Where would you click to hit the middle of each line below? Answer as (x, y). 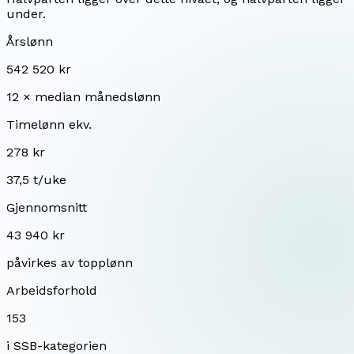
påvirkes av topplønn (70, 262)
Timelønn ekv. (49, 124)
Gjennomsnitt (47, 207)
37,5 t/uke (36, 179)
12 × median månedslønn (83, 96)
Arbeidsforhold (52, 290)
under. (26, 13)
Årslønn (30, 41)
